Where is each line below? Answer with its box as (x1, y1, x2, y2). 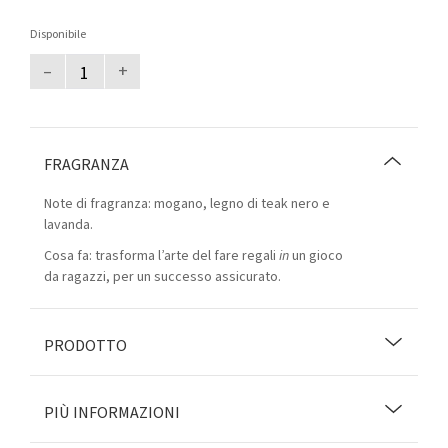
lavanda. (44, 215, 93, 235)
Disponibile (30, 26, 86, 43)
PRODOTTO (44, 335, 127, 357)
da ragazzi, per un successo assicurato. (44, 267, 281, 287)
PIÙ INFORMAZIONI (44, 402, 180, 424)
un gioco (289, 246, 343, 266)
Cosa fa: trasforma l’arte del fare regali (44, 246, 279, 266)
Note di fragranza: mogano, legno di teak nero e (44, 194, 330, 214)
